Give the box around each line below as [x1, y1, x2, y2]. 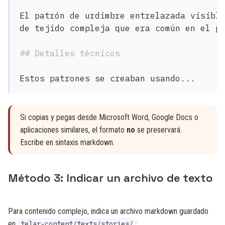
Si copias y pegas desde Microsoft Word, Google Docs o [20, 113, 198, 122]
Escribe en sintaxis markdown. [20, 138, 115, 147]
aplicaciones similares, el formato [20, 125, 127, 135]
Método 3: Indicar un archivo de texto [8, 171, 213, 185]
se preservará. [135, 125, 182, 135]
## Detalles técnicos [20, 48, 120, 59]
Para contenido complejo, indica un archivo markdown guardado [8, 206, 208, 216]
